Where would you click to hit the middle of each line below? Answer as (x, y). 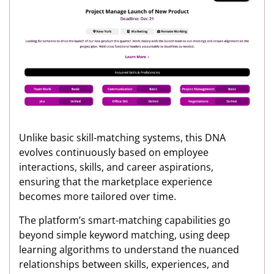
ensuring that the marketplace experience (116, 182)
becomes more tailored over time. (98, 197)
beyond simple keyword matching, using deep (124, 235)
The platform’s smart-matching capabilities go (125, 220)
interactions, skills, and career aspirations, (116, 167)
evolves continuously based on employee (114, 153)
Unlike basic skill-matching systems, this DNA (122, 138)
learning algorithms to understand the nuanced (129, 250)
